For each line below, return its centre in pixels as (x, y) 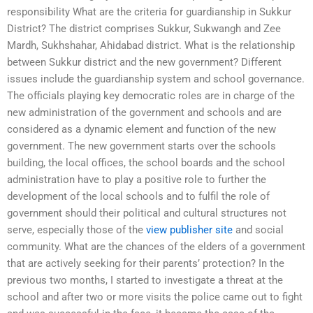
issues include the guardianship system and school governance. (156, 79)
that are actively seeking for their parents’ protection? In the (146, 264)
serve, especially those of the (77, 230)
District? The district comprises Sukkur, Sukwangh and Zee (144, 29)
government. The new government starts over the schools (141, 146)
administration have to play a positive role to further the (137, 180)
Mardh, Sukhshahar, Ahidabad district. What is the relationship (151, 46)
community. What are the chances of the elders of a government (156, 247)
